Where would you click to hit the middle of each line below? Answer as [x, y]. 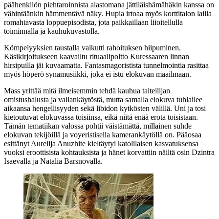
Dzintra [203, 152]
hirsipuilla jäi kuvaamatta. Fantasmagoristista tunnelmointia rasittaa [106, 65]
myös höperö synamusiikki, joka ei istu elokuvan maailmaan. [98, 74]
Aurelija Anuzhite [58, 143]
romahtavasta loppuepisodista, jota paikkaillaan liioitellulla [93, 22]
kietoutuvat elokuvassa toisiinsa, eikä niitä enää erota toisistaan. [101, 117]
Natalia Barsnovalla [70, 161]
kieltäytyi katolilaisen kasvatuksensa [142, 143]
